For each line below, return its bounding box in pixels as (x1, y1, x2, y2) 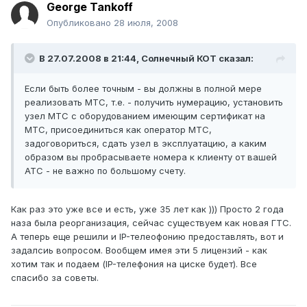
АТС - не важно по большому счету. (25, 165, 186, 177)
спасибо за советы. (11, 272, 99, 284)
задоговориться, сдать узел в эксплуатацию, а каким (25, 138, 267, 149)
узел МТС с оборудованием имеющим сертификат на (25, 110, 265, 122)
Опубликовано (47, 17, 114, 29)
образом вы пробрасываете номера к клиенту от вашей (25, 151, 277, 163)
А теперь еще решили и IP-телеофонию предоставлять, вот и (11, 231, 284, 243)
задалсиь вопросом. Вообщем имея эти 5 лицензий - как (11, 245, 267, 256)
